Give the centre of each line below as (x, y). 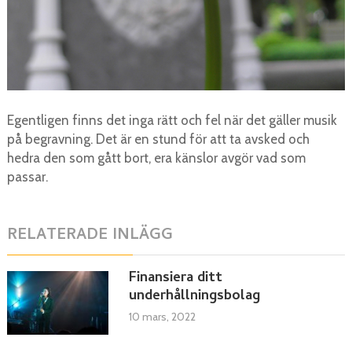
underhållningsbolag (194, 297)
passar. (27, 177)
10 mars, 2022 (162, 317)
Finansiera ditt (175, 279)
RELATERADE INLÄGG (90, 236)
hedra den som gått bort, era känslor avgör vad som (156, 158)
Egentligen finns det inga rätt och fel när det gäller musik (172, 121)
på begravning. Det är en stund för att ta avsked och (158, 139)
